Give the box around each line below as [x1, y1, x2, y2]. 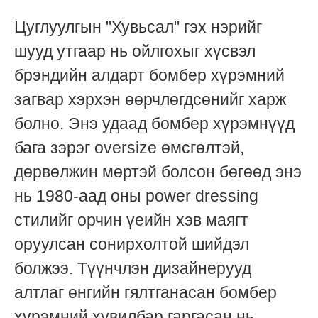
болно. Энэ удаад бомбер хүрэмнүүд [14, 114, 295, 133]
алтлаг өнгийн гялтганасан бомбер [14, 283, 277, 302]
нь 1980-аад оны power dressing [14, 187, 258, 206]
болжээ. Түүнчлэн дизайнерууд [14, 259, 251, 278]
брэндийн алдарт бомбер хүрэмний [14, 66, 285, 85]
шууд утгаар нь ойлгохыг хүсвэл [14, 42, 256, 61]
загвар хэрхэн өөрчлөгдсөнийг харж [14, 90, 286, 109]
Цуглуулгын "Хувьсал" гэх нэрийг [14, 18, 262, 37]
